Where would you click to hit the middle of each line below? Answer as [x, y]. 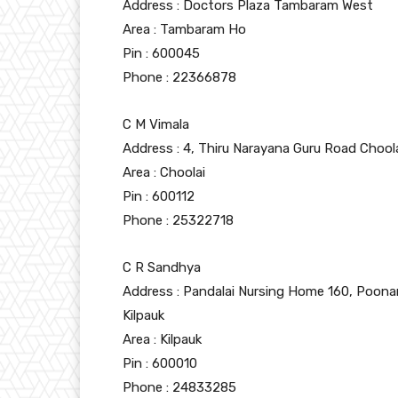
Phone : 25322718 [178, 221]
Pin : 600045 [161, 54]
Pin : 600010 [160, 364]
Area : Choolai [164, 173]
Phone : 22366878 [179, 78]
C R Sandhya [162, 268]
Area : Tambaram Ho [184, 30]
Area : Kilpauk [162, 340]
